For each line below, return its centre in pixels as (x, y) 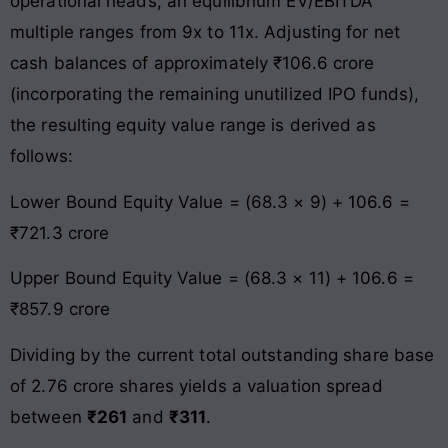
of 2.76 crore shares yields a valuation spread (196, 385)
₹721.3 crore (60, 232)
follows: (41, 156)
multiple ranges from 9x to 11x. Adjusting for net (205, 32)
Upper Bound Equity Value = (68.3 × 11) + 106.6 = (212, 278)
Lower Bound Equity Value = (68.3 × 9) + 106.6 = (210, 201)
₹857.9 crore (60, 309)
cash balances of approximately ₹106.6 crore (192, 63)
